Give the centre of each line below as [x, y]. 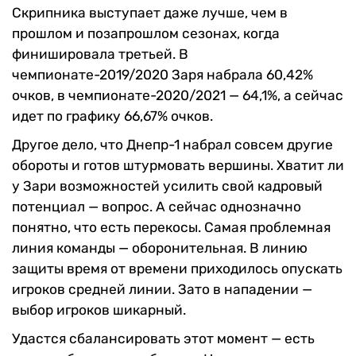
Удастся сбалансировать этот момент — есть [163, 338]
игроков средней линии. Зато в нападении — [162, 289]
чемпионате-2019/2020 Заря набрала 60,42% [163, 74]
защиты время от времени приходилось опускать [177, 268]
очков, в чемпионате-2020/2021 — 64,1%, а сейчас [178, 95]
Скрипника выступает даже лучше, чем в [150, 12]
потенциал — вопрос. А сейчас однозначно [157, 206]
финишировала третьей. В [100, 54]
